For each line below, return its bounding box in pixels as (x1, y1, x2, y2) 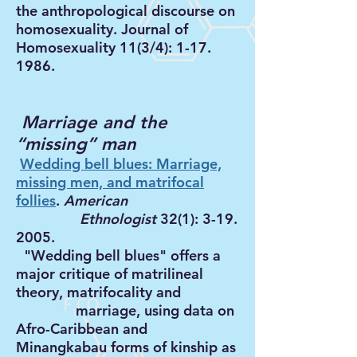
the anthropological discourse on (16, 2, 235, 20)
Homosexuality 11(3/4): (16, 38, 176, 57)
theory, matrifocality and (16, 283, 233, 301)
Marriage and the (16, 112, 167, 133)
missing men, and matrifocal (16, 173, 204, 191)
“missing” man (16, 133, 136, 155)
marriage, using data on (16, 301, 234, 320)
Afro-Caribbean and (16, 320, 147, 338)
